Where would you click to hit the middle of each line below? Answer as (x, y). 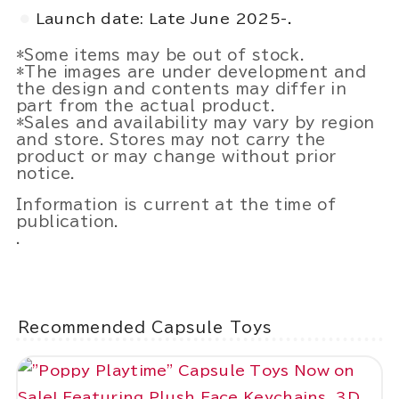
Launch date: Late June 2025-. (164, 18)
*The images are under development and (191, 71)
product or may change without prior (176, 156)
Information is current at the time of (176, 205)
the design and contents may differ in (181, 88)
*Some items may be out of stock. (160, 54)
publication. (67, 222)
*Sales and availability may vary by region (195, 122)
